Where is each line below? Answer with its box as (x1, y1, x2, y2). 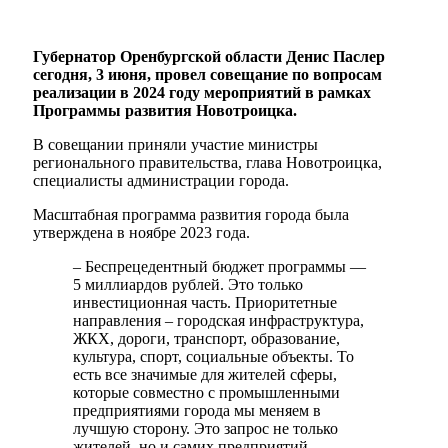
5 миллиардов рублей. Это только (73, 276, 303, 294)
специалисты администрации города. (33, 172, 289, 190)
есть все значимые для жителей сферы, (73, 366, 337, 384)
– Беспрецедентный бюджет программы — (73, 258, 366, 276)
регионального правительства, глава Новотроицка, (33, 154, 382, 172)
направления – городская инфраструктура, (73, 312, 364, 330)
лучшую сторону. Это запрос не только (73, 420, 338, 438)
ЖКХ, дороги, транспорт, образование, (73, 330, 340, 348)
